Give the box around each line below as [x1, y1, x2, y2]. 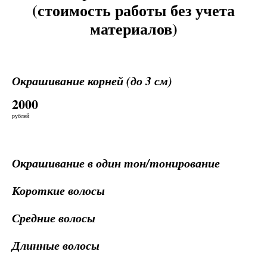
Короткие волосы [12, 182, 105, 198]
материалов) [89, 17, 178, 40]
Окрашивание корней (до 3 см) [12, 72, 172, 89]
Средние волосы [12, 209, 95, 226]
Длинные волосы [12, 237, 100, 253]
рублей [12, 111, 29, 120]
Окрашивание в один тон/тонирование [12, 154, 220, 171]
